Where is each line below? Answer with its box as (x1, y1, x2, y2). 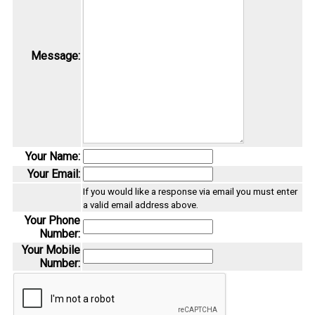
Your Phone (25, 214, 80, 228)
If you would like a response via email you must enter (83, 186, 297, 198)
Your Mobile (22, 243, 80, 257)
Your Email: (27, 167, 80, 181)
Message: (31, 49, 80, 63)
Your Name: (25, 150, 80, 164)
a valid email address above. (83, 200, 198, 211)
